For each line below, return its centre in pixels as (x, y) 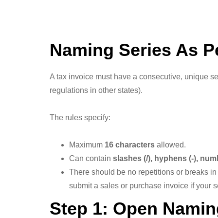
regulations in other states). (96, 90)
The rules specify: (80, 118)
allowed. (170, 145)
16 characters (130, 145)
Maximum (87, 145)
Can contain (91, 158)
